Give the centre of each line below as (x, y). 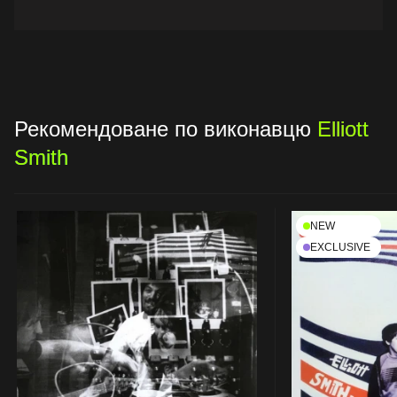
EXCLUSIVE (340, 247)
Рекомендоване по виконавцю (166, 128)
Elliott (343, 128)
